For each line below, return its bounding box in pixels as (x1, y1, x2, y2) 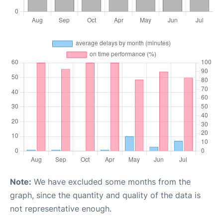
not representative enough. (10, 204, 111, 214)
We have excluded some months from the (31, 177, 191, 187)
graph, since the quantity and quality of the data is (10, 190, 201, 200)
